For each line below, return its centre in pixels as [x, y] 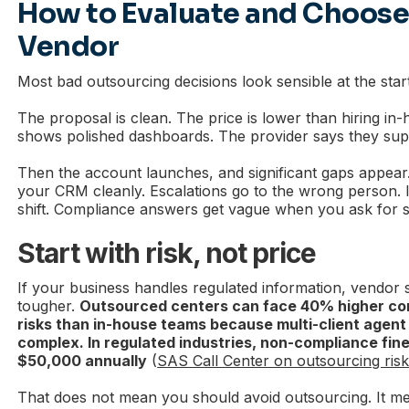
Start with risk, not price [167, 252]
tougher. [49, 305]
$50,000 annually [83, 360]
